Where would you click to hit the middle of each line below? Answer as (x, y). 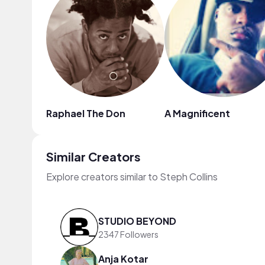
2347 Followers (128, 234)
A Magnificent (197, 113)
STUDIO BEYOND (137, 221)
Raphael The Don (86, 113)
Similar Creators (93, 156)
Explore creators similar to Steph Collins (132, 177)
